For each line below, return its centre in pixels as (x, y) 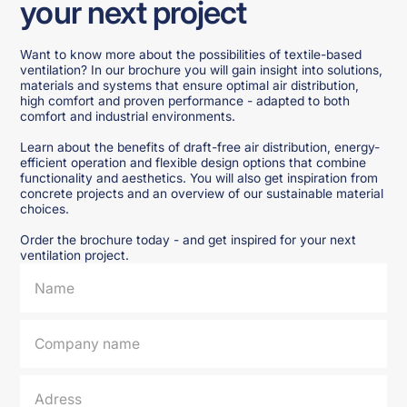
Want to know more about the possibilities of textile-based (191, 55)
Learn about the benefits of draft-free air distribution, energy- (200, 148)
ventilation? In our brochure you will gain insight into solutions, (202, 70)
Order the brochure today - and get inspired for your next (189, 240)
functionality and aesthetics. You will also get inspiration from (199, 179)
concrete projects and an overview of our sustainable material (202, 194)
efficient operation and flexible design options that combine (194, 163)
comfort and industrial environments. (128, 117)
